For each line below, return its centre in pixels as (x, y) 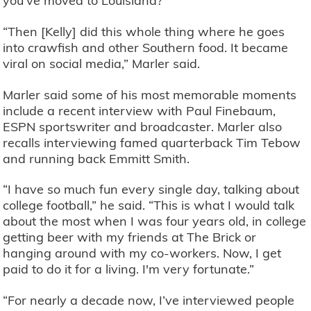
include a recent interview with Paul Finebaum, (140, 110)
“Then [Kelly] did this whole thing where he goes (144, 32)
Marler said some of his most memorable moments (150, 94)
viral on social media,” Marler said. (103, 64)
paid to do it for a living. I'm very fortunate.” (131, 269)
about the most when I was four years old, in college (155, 221)
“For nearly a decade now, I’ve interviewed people (149, 300)
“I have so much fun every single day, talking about (151, 190)
